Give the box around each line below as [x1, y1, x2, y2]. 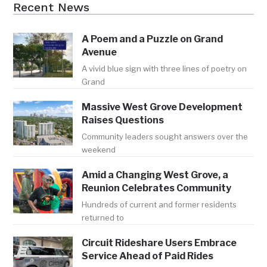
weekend [82, 145, 116, 155]
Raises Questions [82, 114, 164, 126]
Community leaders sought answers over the [82, 132, 249, 142]
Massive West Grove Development [82, 101, 243, 113]
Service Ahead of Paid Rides [82, 250, 214, 262]
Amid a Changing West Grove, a [82, 169, 229, 181]
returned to [82, 213, 125, 223]
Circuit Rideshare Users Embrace [82, 237, 237, 249]
